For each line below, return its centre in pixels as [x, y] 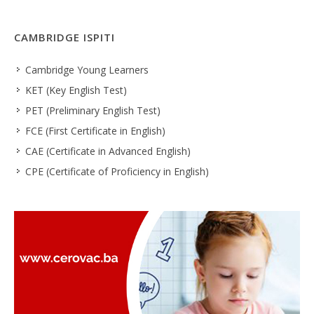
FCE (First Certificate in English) [95, 131]
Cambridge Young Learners [87, 70]
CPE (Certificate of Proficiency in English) [117, 171]
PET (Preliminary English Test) [93, 110]
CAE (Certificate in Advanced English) [108, 151]
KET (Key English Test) [76, 90]
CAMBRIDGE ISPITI [64, 37]
